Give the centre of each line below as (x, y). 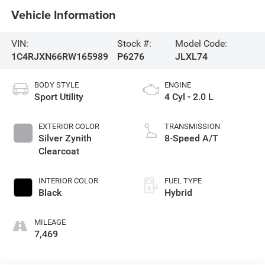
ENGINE (178, 85)
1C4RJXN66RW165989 (59, 57)
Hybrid (178, 193)
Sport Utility (59, 97)
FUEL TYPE (183, 181)
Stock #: (134, 44)
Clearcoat (59, 151)
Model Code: (201, 44)
